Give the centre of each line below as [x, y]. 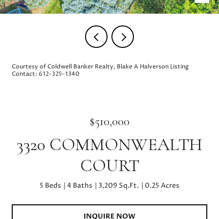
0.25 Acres [162, 186]
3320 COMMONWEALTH [109, 144]
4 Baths [80, 186]
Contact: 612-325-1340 [46, 74]
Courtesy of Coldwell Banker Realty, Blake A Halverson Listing [100, 67]
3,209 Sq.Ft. [119, 186]
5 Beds [50, 186]
